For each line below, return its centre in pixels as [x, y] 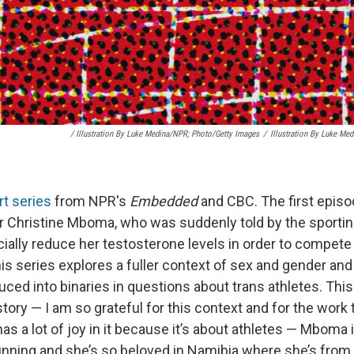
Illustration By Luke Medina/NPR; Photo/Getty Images [168, 134]
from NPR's [90, 201]
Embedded [165, 201]
